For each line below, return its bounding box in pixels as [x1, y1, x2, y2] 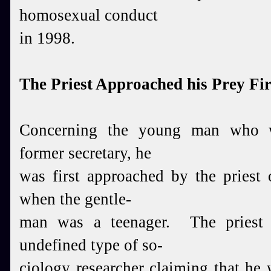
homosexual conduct [19, 6, 158, 24]
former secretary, [19, 144, 135, 162]
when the [19, 190, 85, 208]
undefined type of [19, 236, 142, 254]
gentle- [85, 190, 131, 208]
